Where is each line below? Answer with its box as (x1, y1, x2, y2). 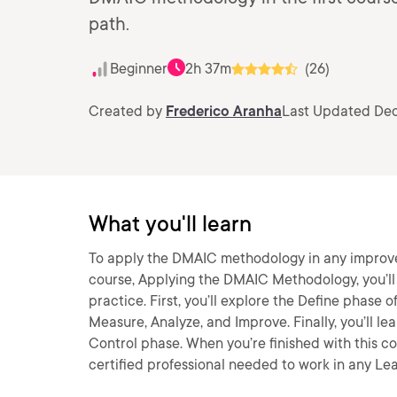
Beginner (110, 60, 167, 77)
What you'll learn (89, 211, 252, 237)
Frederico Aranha (166, 103, 282, 120)
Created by (89, 103, 166, 120)
